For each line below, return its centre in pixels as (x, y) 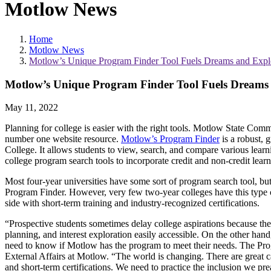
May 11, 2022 (31, 108)
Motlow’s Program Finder (170, 139)
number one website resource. (63, 139)
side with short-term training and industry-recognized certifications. (132, 203)
